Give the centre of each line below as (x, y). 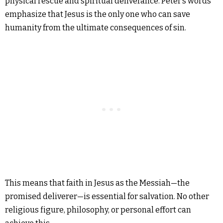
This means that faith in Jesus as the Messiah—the (97, 183)
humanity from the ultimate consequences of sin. (96, 27)
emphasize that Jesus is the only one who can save (98, 14)
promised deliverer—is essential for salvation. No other (107, 196)
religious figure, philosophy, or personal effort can (98, 210)
